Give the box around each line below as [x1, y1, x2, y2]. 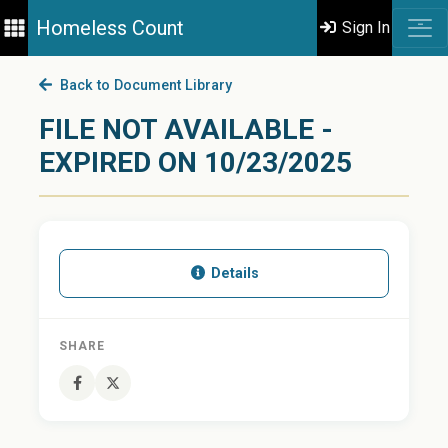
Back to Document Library [51, 77, 232, 94]
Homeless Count [36, 16, 185, 40]
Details [207, 265, 259, 282]
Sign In [338, 18, 391, 37]
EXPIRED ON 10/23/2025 [39, 146, 352, 179]
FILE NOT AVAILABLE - [39, 113, 333, 146]
